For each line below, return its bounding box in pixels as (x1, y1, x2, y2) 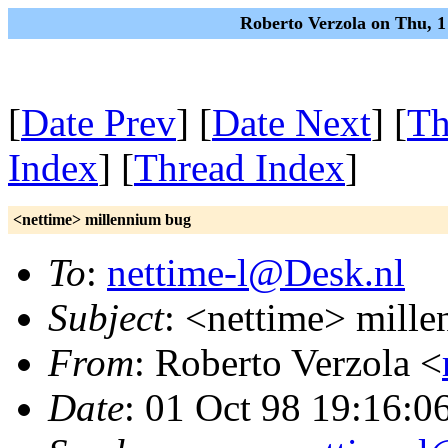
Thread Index (134, 146, 345, 189)
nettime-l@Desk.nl (107, 251, 405, 294)
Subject (48, 296, 164, 339)
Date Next (212, 101, 371, 144)
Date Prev (21, 101, 176, 144)
